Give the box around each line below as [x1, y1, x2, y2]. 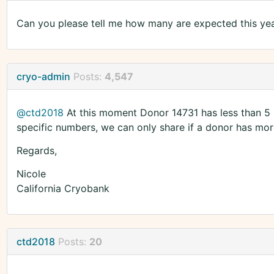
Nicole [16, 168, 46, 180]
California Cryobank [16, 182, 109, 195]
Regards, [16, 144, 57, 157]
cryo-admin [16, 70, 70, 83]
